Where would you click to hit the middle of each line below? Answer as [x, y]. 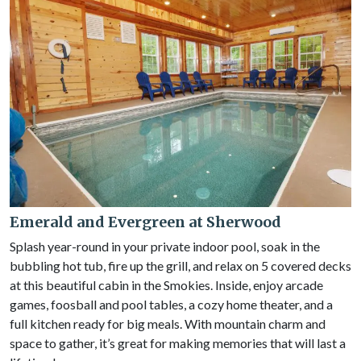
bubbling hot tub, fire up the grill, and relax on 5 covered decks [180, 266]
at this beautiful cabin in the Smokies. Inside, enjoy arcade [166, 285]
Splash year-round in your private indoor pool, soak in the [165, 246]
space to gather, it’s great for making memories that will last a [178, 343]
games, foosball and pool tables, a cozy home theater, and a [171, 304]
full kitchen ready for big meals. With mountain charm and [168, 324]
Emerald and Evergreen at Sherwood [145, 222]
